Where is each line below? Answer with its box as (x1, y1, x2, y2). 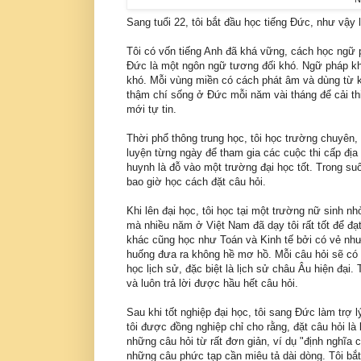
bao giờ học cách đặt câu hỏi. (127, 176, 266, 189)
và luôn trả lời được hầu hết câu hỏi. (127, 277, 298, 290)
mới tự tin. (127, 103, 176, 116)
